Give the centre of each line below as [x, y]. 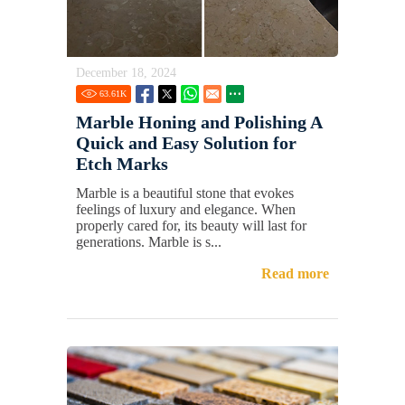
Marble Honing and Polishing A [199, 122]
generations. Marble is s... [149, 242]
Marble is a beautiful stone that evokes [185, 193]
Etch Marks [122, 164]
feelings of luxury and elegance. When [186, 210]
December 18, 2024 [126, 73]
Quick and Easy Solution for [186, 143]
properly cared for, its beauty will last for [191, 226]
